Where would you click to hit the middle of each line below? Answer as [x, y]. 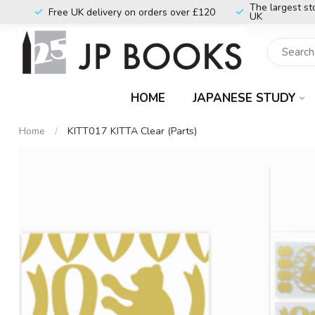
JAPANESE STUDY [244, 98]
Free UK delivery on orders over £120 [131, 12]
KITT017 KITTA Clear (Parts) [132, 131]
